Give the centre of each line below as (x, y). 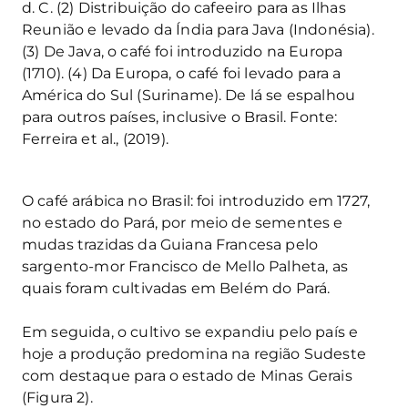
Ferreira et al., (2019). (95, 138)
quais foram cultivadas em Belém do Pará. (176, 288)
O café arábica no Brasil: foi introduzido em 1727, (196, 200)
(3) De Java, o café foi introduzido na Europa (183, 51)
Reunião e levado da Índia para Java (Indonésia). (198, 29)
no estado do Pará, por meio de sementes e (183, 222)
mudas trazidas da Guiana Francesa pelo (170, 244)
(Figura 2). (57, 397)
